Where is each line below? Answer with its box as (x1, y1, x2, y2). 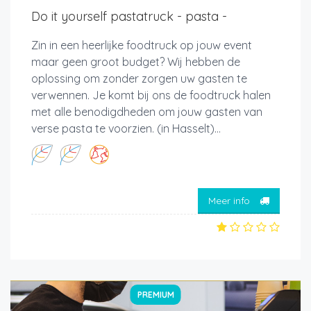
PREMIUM (137, 289, 174, 301)
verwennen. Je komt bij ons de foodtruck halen (31, 88, 271, 103)
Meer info (208, 194, 253, 207)
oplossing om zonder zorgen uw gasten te (31, 72, 247, 86)
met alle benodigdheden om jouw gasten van (31, 105, 262, 119)
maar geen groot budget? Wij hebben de (31, 55, 240, 69)
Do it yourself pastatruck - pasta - (31, 8, 227, 25)
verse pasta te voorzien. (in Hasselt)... (31, 121, 221, 136)
